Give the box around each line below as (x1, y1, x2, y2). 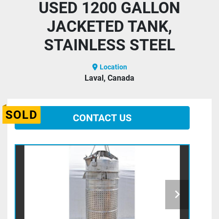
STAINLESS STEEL (44, 36, 175, 55)
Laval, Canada (85, 73, 134, 83)
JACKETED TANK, (47, 17, 172, 36)
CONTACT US (73, 112, 131, 124)
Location (99, 63, 127, 71)
